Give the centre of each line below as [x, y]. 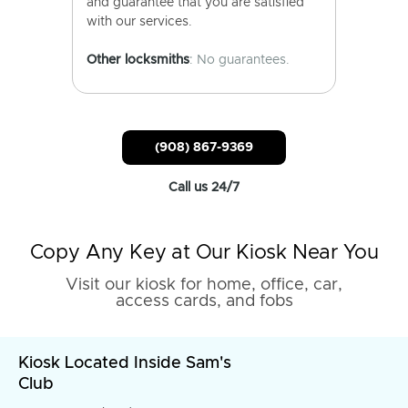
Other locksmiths [138, 60]
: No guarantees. [240, 60]
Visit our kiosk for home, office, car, [204, 285]
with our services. [139, 22]
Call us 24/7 [204, 188]
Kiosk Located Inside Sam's [125, 363]
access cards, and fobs [204, 301]
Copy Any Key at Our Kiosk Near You [204, 253]
